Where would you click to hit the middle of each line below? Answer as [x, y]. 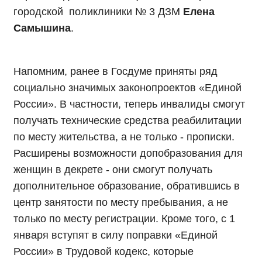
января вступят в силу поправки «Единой [116, 235]
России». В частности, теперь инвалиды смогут [129, 104]
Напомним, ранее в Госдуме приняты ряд [116, 72]
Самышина [42, 28]
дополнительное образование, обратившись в [127, 186]
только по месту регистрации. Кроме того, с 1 [124, 219]
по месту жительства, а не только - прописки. [124, 137]
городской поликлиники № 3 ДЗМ [97, 12]
